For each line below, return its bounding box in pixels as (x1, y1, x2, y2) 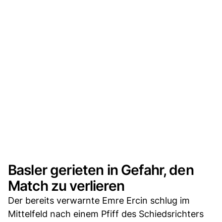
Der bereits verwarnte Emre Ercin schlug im (8, 195, 190, 206)
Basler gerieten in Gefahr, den (8, 161, 194, 178)
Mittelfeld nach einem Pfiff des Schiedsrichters (8, 208, 204, 219)
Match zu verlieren (8, 177, 124, 194)
